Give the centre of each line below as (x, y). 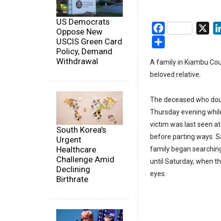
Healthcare (76, 149)
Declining (73, 169)
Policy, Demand (84, 52)
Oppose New (79, 32)
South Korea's (81, 129)
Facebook (182, 28)
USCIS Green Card (89, 42)
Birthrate (72, 179)
